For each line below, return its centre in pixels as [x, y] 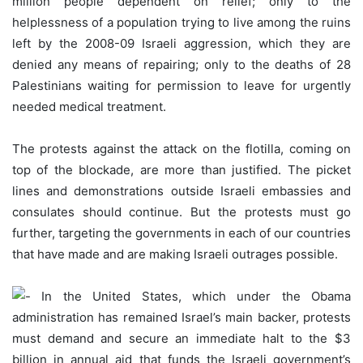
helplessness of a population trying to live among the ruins [181, 23]
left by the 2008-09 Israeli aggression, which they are [181, 44]
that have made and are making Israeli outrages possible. [175, 254]
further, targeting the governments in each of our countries [181, 233]
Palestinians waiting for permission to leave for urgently [181, 86]
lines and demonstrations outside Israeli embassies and [181, 191]
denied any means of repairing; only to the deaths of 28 [181, 65]
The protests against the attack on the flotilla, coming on [181, 149]
